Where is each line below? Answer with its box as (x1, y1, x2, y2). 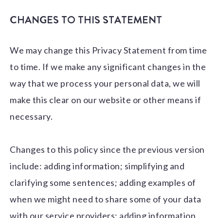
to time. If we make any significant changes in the (10, 61, 206, 73)
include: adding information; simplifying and (10, 161, 184, 172)
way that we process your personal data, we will (10, 78, 200, 89)
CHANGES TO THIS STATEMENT (10, 13, 162, 28)
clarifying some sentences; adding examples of (10, 177, 196, 188)
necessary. (10, 111, 53, 122)
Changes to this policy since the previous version (10, 144, 205, 155)
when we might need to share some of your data (10, 194, 201, 205)
